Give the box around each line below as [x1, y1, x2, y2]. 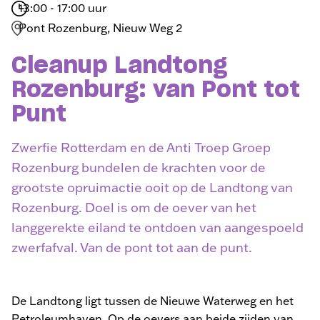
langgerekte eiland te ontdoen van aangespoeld [11, 219, 304, 236]
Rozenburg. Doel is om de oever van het [11, 199, 256, 216]
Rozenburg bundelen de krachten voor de [11, 159, 266, 176]
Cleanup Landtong [11, 54, 227, 77]
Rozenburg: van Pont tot [11, 78, 300, 101]
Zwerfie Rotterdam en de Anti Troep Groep [11, 139, 271, 156]
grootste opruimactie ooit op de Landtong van [11, 179, 293, 196]
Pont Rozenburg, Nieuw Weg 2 [19, 20, 182, 35]
